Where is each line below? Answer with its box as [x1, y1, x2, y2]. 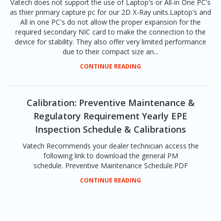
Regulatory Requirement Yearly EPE [34, 110, 187, 122]
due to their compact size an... [63, 47, 158, 56]
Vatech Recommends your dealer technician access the [22, 141, 199, 150]
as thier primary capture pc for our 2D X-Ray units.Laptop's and [10, 7, 211, 17]
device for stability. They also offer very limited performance [15, 37, 206, 46]
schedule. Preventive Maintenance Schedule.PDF [33, 161, 188, 170]
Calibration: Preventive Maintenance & [26, 97, 195, 109]
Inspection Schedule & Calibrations [35, 123, 186, 135]
